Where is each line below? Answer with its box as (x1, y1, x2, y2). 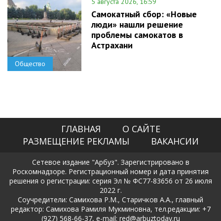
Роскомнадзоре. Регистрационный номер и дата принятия (12, 166, 209, 176)
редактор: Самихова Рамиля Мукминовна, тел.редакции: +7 (10, 204, 211, 214)
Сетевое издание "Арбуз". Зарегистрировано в (32, 157, 189, 167)
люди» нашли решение (91, 18, 183, 30)
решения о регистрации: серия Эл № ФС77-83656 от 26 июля (9, 176, 212, 185)
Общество (15, 59, 45, 68)
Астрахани (91, 39, 133, 51)
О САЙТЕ (122, 122, 160, 135)
